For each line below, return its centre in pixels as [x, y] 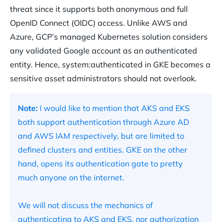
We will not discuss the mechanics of [85, 205]
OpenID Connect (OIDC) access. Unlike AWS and [99, 23]
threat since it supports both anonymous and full [99, 9]
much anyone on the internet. [71, 178]
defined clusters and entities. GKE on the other [103, 150]
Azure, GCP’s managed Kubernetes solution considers [109, 37]
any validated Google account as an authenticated [104, 51]
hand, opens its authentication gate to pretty [100, 164]
